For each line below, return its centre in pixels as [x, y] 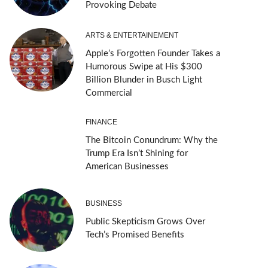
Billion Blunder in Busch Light [144, 80]
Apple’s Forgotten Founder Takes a [153, 53]
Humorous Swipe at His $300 [144, 66]
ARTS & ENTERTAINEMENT [132, 35]
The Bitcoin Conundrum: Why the [151, 140]
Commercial [109, 93]
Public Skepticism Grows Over [145, 221]
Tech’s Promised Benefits [135, 234]
